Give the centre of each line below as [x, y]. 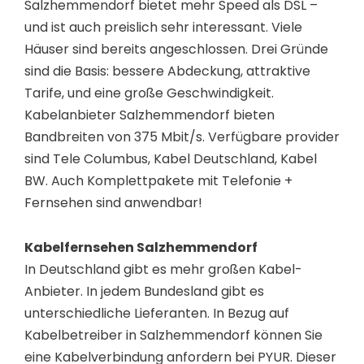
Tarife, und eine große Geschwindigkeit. [149, 93]
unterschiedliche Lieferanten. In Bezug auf [157, 313]
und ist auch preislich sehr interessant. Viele [163, 28]
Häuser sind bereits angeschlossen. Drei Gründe [176, 50]
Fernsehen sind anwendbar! [113, 203]
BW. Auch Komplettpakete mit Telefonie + [158, 181]
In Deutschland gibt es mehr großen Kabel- [163, 269]
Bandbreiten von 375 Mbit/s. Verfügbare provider [182, 137]
